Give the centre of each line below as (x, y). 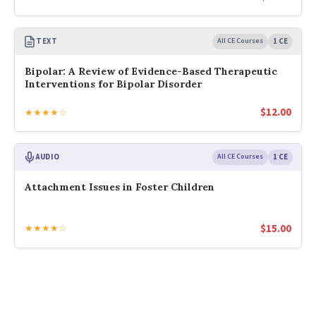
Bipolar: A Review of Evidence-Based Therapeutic (151, 71)
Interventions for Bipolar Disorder (113, 84)
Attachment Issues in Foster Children (120, 187)
